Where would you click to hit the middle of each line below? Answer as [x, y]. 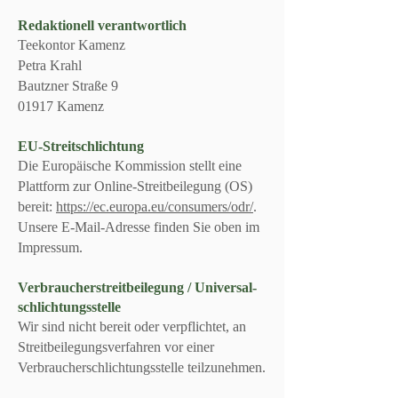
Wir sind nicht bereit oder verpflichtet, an [132, 326]
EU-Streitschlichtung [81, 146]
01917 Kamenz [61, 106]
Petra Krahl [50, 65]
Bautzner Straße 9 [68, 86]
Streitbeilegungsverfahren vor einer [116, 347]
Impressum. [50, 247]
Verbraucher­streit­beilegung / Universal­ [137, 287]
